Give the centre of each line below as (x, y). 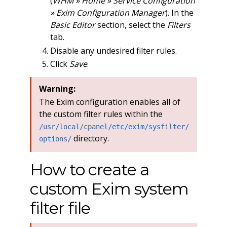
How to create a (89, 169)
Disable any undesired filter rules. (113, 50)
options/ (55, 139)
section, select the (131, 25)
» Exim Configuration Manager (107, 13)
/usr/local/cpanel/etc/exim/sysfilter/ (114, 126)
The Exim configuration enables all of (109, 102)
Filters (179, 25)
